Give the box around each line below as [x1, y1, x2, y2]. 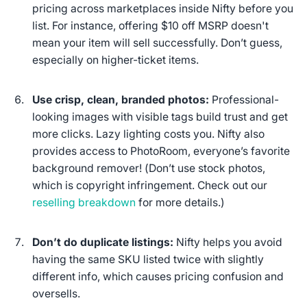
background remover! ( [32, 161, 149, 175]
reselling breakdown [32, 195, 136, 209]
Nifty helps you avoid [173, 235, 283, 249]
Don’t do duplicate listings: [32, 235, 174, 249]
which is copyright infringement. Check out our [32, 178, 268, 192]
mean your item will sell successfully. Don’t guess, [32, 36, 283, 49]
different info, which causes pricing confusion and [32, 269, 284, 283]
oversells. [32, 286, 81, 300]
